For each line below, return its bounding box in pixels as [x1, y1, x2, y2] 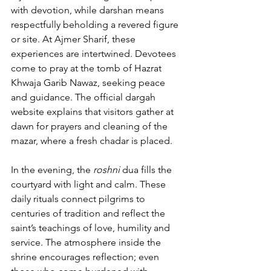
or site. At [11, 33, 54, 45]
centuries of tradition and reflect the [11, 207, 168, 219]
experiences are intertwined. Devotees [11, 48, 178, 59]
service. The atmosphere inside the [11, 237, 163, 248]
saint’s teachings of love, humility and [11, 222, 172, 233]
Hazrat [134, 62, 164, 74]
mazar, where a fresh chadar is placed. [11, 135, 175, 146]
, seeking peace [97, 77, 168, 88]
